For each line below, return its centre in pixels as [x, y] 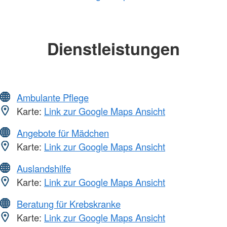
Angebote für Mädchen [63, 133]
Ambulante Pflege [53, 98]
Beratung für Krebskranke [69, 204]
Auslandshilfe [44, 168]
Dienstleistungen [113, 48]
